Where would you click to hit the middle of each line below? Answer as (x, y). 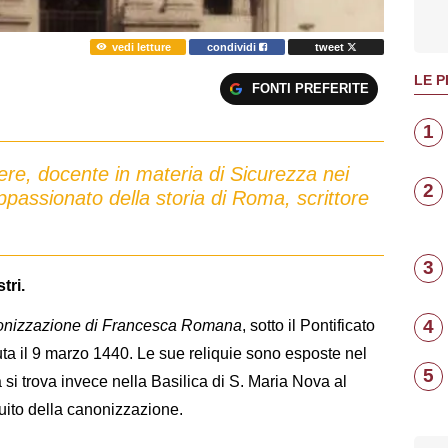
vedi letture (141, 46)
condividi (233, 46)
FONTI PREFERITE (310, 89)
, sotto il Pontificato (308, 326)
